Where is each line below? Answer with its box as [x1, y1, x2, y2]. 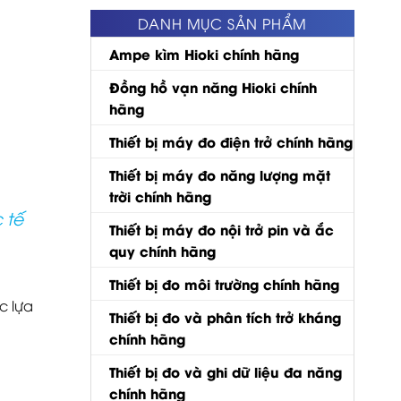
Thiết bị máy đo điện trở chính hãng [109, 131, 353, 151]
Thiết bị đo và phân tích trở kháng [109, 306, 341, 327]
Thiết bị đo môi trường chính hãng [109, 273, 339, 294]
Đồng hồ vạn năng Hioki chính [109, 76, 317, 97]
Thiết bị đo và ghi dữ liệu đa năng [109, 361, 342, 381]
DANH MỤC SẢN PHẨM [137, 13, 308, 33]
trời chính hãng [109, 185, 211, 206]
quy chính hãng [109, 240, 216, 260]
